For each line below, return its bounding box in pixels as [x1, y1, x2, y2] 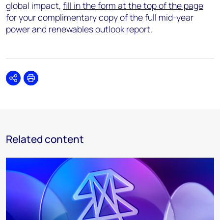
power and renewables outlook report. [6, 23, 154, 35]
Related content [6, 132, 84, 146]
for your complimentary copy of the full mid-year [6, 11, 193, 23]
